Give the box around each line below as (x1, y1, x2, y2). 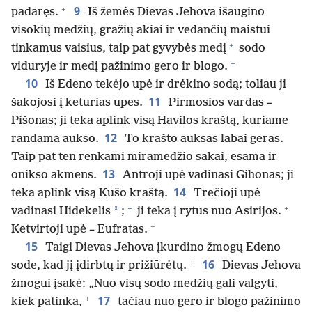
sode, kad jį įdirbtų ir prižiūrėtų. (11, 259, 187, 273)
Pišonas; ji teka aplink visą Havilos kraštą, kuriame (11, 114, 288, 128)
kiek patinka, (11, 295, 82, 309)
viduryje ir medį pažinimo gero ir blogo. (11, 60, 228, 74)
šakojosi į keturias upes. (11, 96, 143, 110)
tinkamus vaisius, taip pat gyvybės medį (11, 42, 226, 56)
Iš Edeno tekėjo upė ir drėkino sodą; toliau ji (42, 78, 286, 92)
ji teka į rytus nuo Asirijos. (134, 205, 281, 219)
